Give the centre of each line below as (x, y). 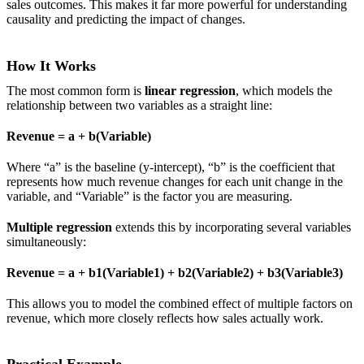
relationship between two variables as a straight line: (139, 105)
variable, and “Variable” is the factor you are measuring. (149, 196)
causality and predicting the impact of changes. (126, 19)
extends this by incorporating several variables (232, 227)
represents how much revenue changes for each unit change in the (175, 181)
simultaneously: (46, 241)
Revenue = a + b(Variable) (79, 136)
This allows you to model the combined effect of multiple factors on (180, 303)
